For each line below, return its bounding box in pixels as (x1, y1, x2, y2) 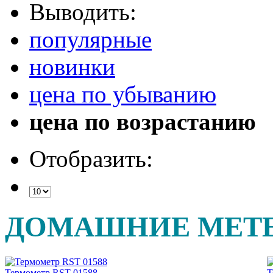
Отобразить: (29, 145, 153, 172)
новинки (29, 53, 115, 80)
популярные (29, 26, 152, 52)
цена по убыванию (29, 80, 216, 107)
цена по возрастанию (29, 108, 256, 135)
